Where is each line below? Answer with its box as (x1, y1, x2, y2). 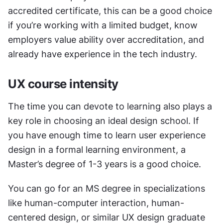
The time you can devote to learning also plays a (8, 101, 212, 111)
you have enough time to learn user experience (8, 130, 206, 140)
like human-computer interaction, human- (8, 198, 184, 208)
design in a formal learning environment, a (8, 144, 186, 155)
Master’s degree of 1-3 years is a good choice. (8, 159, 204, 169)
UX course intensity (8, 77, 118, 91)
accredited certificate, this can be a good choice (8, 5, 212, 16)
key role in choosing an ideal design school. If (8, 115, 199, 126)
